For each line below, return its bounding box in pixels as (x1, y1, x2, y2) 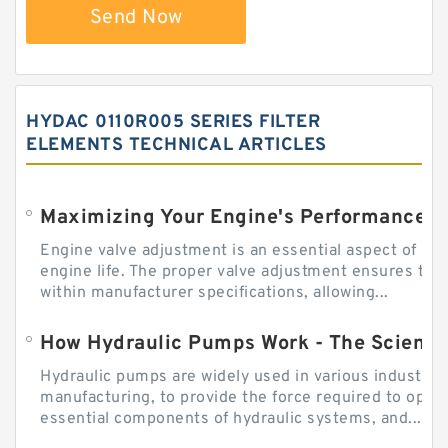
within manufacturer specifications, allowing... (40, 283, 389, 304)
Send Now (89, 5, 183, 32)
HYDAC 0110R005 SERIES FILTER (26, 111, 320, 135)
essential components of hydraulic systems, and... (40, 409, 422, 430)
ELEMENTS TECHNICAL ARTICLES (26, 134, 327, 158)
